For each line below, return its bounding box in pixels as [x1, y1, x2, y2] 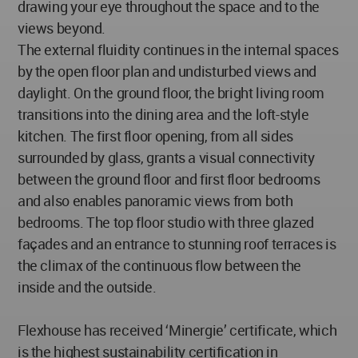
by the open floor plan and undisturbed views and [18, 61, 316, 81]
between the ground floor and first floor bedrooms [18, 169, 320, 189]
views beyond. [18, 18, 106, 38]
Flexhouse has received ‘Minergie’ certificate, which [18, 320, 337, 340]
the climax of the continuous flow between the [18, 255, 301, 275]
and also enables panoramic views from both [18, 190, 293, 210]
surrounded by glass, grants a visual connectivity [18, 147, 315, 167]
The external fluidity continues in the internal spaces [18, 39, 339, 59]
